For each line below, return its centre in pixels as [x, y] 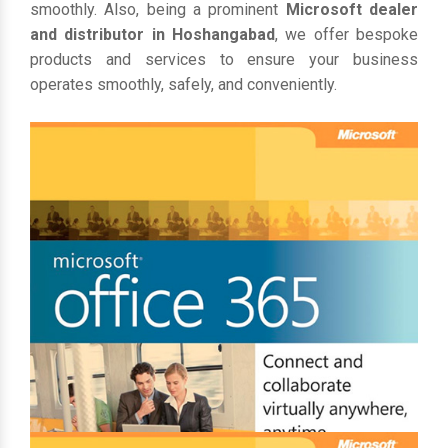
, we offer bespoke [346, 34]
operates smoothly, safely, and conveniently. [183, 84]
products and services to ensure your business [224, 59]
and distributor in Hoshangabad [152, 34]
